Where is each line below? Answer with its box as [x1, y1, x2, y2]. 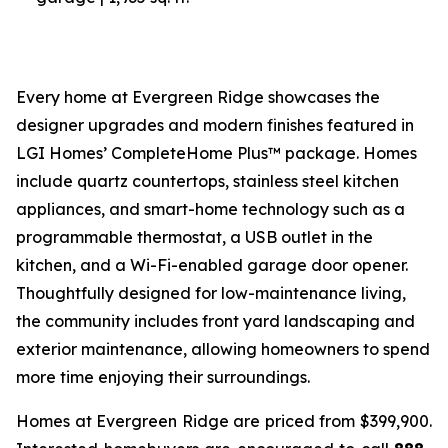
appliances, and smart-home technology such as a [16, 199, 405, 219]
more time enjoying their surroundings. [16, 367, 310, 387]
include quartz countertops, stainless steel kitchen [16, 171, 399, 191]
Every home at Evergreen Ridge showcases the [16, 87, 380, 107]
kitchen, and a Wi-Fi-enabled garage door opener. [16, 255, 408, 275]
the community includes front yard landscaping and [16, 311, 415, 331]
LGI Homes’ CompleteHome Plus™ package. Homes [16, 143, 417, 163]
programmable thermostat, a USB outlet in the [16, 227, 373, 247]
